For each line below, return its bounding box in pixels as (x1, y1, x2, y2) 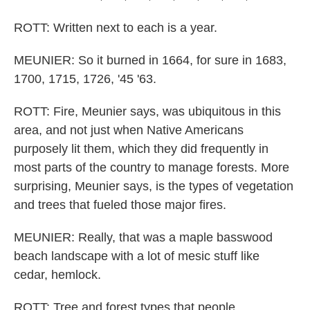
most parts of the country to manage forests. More (14, 161, 289, 174)
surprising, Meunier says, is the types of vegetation (14, 179, 293, 193)
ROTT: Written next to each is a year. (14, 21, 217, 35)
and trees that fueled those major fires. (14, 198, 226, 212)
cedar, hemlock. (14, 268, 101, 282)
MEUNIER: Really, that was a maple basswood (14, 230, 273, 244)
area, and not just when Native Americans (14, 123, 244, 137)
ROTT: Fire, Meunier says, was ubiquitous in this (14, 104, 281, 118)
